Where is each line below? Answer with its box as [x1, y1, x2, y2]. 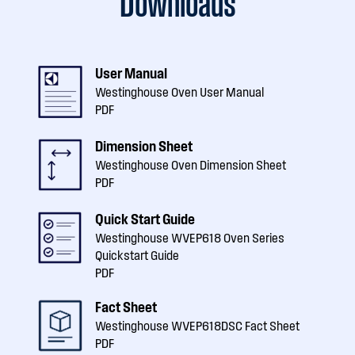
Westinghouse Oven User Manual [95, 84, 264, 99]
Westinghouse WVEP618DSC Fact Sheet [95, 318, 300, 333]
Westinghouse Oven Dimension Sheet [95, 157, 286, 172]
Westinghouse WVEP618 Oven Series [95, 230, 284, 245]
